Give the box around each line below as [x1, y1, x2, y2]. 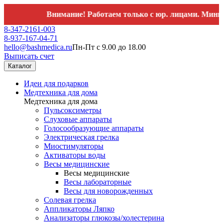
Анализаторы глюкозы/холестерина [44, 214, 164, 222]
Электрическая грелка [44, 133, 119, 141]
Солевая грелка [44, 196, 96, 204]
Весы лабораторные [64, 178, 131, 186]
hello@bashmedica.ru [4, 43, 72, 51]
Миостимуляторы [44, 142, 104, 150]
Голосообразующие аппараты [44, 124, 144, 132]
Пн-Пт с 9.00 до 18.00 [72, 43, 146, 51]
